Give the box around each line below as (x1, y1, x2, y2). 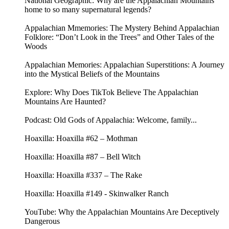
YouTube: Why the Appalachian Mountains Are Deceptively (25, 208, 219, 217)
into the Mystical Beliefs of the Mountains (25, 70, 159, 79)
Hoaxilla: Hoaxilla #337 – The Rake (25, 171, 142, 180)
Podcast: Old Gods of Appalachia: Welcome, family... (25, 116, 197, 125)
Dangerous (25, 217, 60, 226)
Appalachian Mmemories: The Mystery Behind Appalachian (25, 24, 219, 33)
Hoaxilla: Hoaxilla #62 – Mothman (25, 134, 138, 143)
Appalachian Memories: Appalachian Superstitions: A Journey (25, 60, 224, 70)
